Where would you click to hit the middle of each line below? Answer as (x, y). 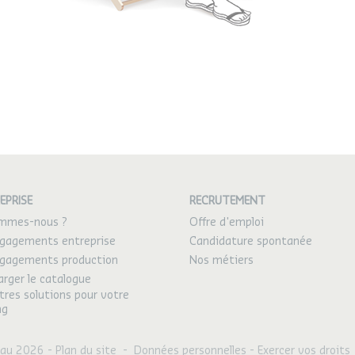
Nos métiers (221, 261)
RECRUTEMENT (227, 202)
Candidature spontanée (251, 242)
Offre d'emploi (227, 223)
